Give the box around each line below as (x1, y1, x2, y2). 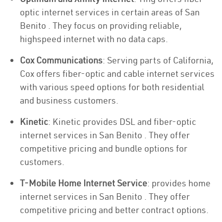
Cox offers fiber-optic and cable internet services (20, 68, 215, 79)
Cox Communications (20, 55, 103, 66)
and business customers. (20, 95, 118, 106)
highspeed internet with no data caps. (20, 33, 168, 45)
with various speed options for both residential (20, 81, 204, 93)
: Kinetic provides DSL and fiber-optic (48, 116, 196, 127)
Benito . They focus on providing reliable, (20, 20, 182, 31)
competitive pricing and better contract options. (20, 204, 209, 216)
